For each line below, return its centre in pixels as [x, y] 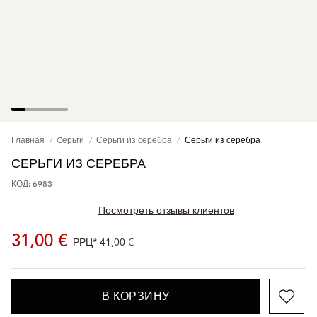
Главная [28, 140]
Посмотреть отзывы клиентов [166, 211]
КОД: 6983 [32, 184]
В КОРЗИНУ [136, 297]
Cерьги [71, 140]
